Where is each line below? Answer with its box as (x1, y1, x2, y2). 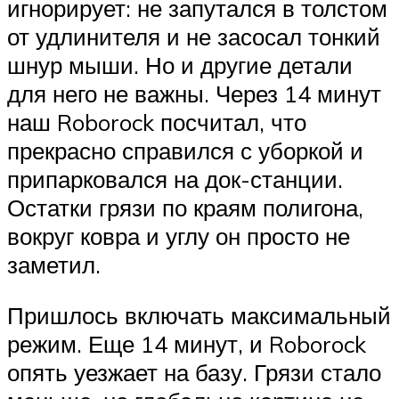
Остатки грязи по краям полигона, (7, 192, 363, 222)
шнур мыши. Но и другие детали (7, 50, 353, 79)
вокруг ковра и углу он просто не (7, 221, 350, 250)
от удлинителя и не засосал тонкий (7, 21, 380, 51)
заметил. (7, 249, 101, 279)
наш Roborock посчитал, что (7, 107, 306, 136)
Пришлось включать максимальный (7, 301, 391, 330)
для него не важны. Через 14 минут (7, 78, 381, 108)
